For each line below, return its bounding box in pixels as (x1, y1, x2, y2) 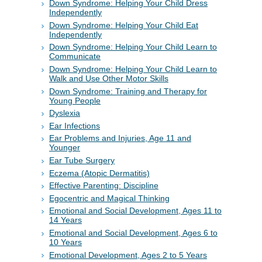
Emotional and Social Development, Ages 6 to (49, 227, 218, 237)
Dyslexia (49, 108, 80, 118)
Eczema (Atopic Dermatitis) (49, 168, 150, 178)
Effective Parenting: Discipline (49, 181, 158, 191)
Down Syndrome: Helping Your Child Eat (49, 20, 198, 30)
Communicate (49, 51, 101, 61)
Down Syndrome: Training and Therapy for (49, 86, 207, 96)
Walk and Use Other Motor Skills (49, 73, 168, 83)
